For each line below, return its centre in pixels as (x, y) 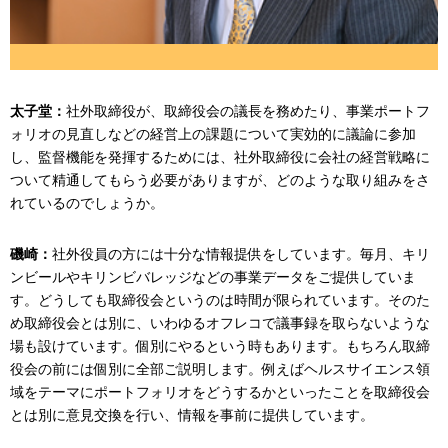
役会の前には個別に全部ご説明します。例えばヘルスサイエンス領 (220, 368)
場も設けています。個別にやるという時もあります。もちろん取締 (220, 345)
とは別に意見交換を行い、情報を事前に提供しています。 (192, 414)
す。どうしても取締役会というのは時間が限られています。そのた (220, 299)
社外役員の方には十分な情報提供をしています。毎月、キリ (241, 253)
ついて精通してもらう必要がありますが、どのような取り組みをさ (220, 179)
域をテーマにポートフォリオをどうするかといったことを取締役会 (220, 391)
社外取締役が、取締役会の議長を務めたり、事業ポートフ (248, 110)
